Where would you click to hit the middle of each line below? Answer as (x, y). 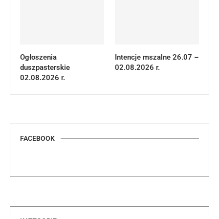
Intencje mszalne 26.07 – (157, 57)
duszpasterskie (45, 68)
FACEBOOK (37, 139)
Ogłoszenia (38, 57)
